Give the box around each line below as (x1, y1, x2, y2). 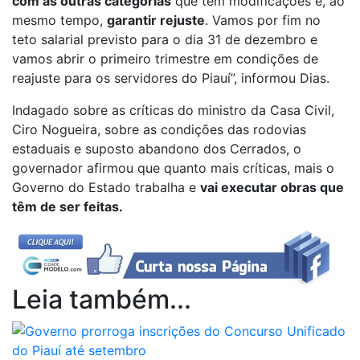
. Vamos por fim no (205, 12, 321, 29)
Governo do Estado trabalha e (12, 179, 200, 196)
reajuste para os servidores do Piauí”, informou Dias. (12, 70, 329, 87)
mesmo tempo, (12, 12, 107, 29)
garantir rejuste (107, 12, 205, 29)
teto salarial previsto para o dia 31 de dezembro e (12, 31, 317, 48)
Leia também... (12, 283, 191, 315)
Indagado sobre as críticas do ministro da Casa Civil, (12, 102, 334, 119)
